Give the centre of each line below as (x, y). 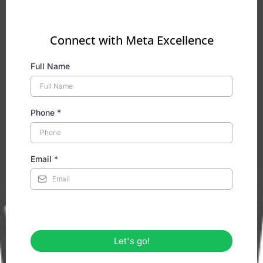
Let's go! (131, 241)
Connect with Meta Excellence (131, 41)
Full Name (50, 66)
